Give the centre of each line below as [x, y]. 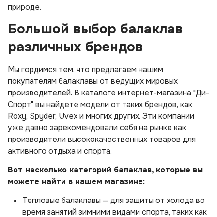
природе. [24, 7]
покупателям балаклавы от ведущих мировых [93, 81]
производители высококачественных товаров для [102, 139]
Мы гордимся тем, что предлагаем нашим [85, 70]
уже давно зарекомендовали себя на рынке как [97, 128]
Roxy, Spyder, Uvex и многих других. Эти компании [101, 116]
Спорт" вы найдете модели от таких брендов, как [100, 104]
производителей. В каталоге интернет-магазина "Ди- [108, 93]
